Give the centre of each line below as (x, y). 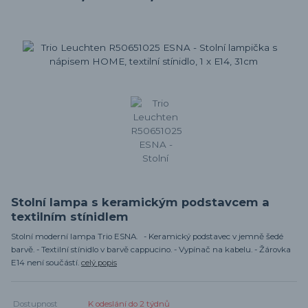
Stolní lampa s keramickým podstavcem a (140, 202)
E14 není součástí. (46, 262)
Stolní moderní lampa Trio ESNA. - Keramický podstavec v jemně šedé (147, 236)
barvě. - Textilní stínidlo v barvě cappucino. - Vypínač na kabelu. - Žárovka (151, 249)
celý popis (99, 262)
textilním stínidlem (70, 216)
